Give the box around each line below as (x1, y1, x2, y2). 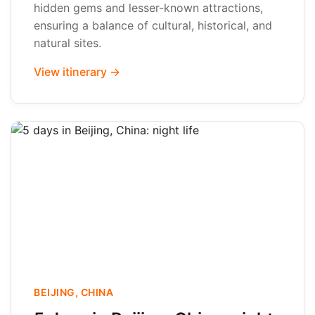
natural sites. (34, 36, 101, 50)
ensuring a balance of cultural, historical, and (34, 18, 272, 32)
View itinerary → (34, 65, 120, 79)
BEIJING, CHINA (34, 286, 113, 298)
